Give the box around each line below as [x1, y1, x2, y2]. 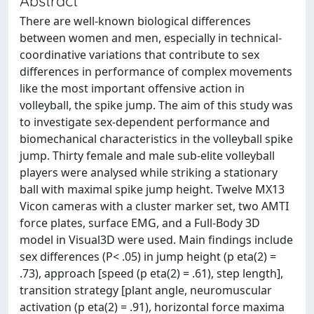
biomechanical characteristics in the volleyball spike [20, 131, 293, 146]
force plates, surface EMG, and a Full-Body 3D [20, 215, 260, 231]
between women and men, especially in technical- [20, 30, 282, 46]
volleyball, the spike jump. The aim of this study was [20, 97, 293, 113]
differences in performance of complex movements [20, 64, 292, 79]
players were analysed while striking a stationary [20, 165, 278, 180]
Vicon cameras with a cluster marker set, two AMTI [20, 198, 289, 214]
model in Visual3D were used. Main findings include [20, 232, 293, 247]
